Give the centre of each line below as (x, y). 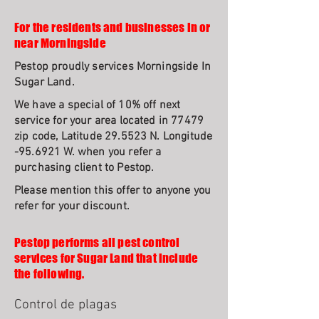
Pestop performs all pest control (97, 242)
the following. (49, 274)
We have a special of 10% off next (98, 105)
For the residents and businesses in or (113, 27)
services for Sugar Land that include (106, 258)
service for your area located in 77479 (109, 121)
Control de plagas (66, 305)
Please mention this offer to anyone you (113, 191)
